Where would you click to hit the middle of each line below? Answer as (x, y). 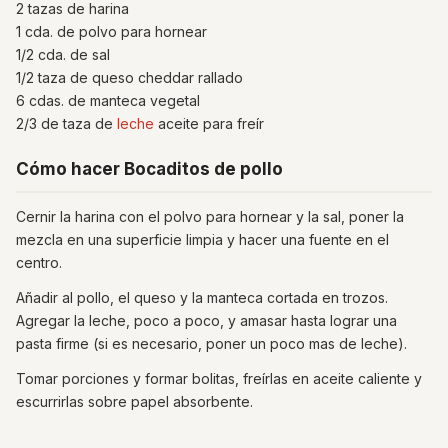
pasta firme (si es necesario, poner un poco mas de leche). (211, 343)
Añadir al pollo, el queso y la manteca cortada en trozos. (202, 297)
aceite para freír (209, 123)
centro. (39, 262)
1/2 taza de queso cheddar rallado (129, 77)
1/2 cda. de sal (63, 54)
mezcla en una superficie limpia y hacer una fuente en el (202, 239)
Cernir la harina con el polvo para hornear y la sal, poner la (210, 216)
